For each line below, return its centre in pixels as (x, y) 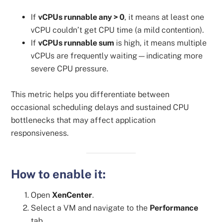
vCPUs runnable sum (76, 43)
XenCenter (72, 195)
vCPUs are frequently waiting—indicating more (117, 56)
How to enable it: (58, 174)
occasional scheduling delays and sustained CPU (100, 107)
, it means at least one (165, 17)
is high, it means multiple (161, 43)
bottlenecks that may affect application (83, 120)
